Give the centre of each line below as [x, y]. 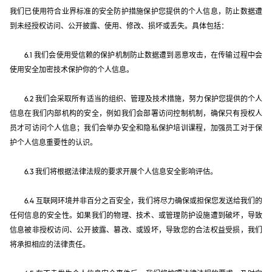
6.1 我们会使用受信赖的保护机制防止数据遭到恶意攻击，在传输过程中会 [143, 55]
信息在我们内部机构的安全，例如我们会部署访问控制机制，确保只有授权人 [136, 113]
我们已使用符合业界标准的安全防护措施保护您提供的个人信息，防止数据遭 [136, 11]
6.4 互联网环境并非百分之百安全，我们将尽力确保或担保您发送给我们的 [143, 201]
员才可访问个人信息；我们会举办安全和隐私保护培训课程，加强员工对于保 [136, 128]
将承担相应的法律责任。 [50, 244]
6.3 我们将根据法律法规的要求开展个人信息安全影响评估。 [121, 172]
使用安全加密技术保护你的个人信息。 [72, 70]
